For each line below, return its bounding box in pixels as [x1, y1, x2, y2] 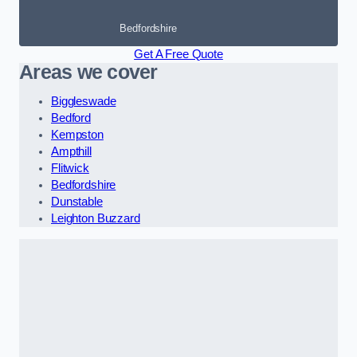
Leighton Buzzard [51, 212, 140, 226]
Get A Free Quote [134, 47, 223, 61]
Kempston [51, 128, 104, 142]
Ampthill [51, 145, 92, 159]
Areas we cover [19, 61, 158, 83]
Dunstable [51, 195, 103, 209]
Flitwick [51, 162, 89, 175]
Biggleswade [51, 95, 116, 108]
